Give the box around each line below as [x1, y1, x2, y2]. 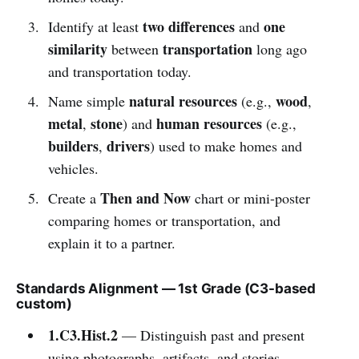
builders [47, 135, 99, 156]
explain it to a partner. [47, 232, 175, 252]
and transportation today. [47, 61, 192, 81]
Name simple [47, 91, 129, 111]
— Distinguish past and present [117, 325, 305, 345]
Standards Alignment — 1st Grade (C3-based [16, 280, 317, 296]
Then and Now [99, 187, 191, 208]
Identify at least [47, 16, 143, 36]
